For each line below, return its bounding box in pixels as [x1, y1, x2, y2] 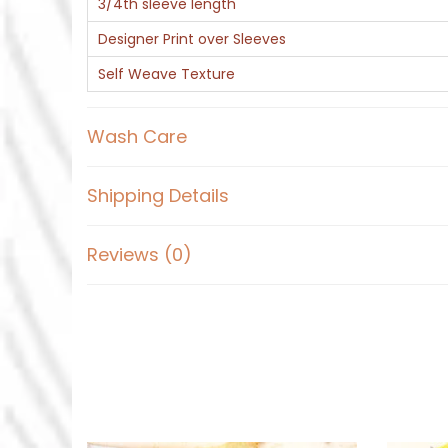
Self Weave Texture [98, 64, 235, 85]
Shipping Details [87, 183, 229, 209]
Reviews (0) [87, 242, 192, 268]
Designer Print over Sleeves [98, 29, 286, 50]
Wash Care [87, 124, 187, 150]
